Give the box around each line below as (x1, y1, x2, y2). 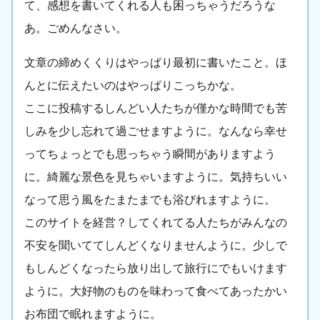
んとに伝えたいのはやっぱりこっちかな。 (24, 79, 241, 92)
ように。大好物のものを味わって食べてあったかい (24, 285, 287, 298)
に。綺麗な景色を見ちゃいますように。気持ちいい (24, 171, 287, 184)
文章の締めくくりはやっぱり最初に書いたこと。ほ (24, 56, 287, 69)
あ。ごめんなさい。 (24, 22, 127, 35)
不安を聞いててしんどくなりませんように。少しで (24, 239, 287, 252)
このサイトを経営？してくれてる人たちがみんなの (24, 216, 287, 229)
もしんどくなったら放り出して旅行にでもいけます (24, 262, 287, 275)
